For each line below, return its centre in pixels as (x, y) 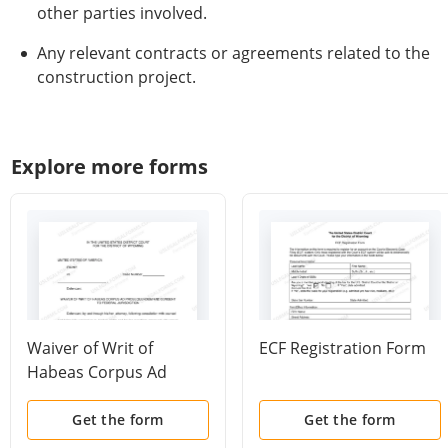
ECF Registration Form (342, 348)
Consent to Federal (98, 420)
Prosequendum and (102, 396)
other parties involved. (122, 13)
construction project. (116, 77)
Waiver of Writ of (90, 348)
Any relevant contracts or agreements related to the (233, 53)
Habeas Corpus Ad (97, 372)
